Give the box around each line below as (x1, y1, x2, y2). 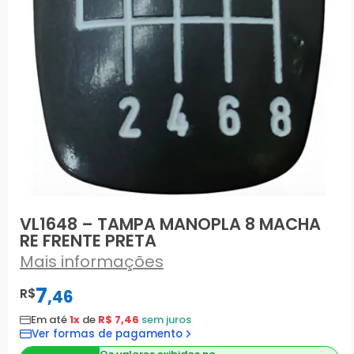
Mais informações (20, 250, 164, 273)
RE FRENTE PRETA (20, 228, 156, 252)
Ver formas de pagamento (32, 326, 183, 341)
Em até (31, 311, 70, 327)
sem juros (141, 311, 191, 327)
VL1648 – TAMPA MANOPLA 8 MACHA (20, 212, 321, 235)
